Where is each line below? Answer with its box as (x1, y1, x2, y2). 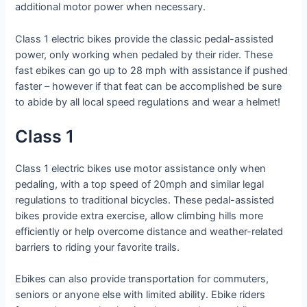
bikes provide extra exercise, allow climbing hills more (15, 210, 264, 223)
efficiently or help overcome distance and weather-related (15, 225, 284, 238)
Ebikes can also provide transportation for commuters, (15, 273, 269, 286)
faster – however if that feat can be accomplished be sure (15, 79, 282, 93)
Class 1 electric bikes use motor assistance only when (15, 162, 267, 175)
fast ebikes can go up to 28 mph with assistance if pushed (15, 64, 288, 77)
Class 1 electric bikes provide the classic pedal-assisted (15, 32, 274, 45)
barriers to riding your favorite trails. (15, 241, 180, 254)
